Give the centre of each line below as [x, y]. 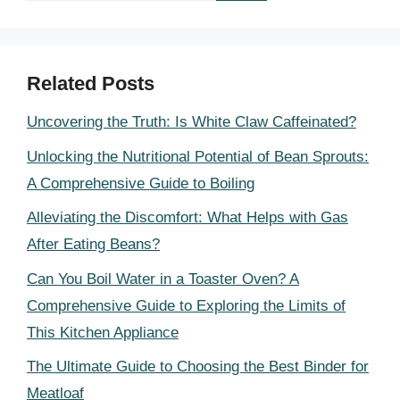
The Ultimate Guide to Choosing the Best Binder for [198, 367]
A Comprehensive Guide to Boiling [141, 183]
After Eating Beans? [93, 244]
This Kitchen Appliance [103, 332]
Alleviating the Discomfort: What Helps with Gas [187, 217]
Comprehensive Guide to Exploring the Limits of [186, 305]
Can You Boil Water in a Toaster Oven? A [163, 279]
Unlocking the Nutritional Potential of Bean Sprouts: [198, 156]
